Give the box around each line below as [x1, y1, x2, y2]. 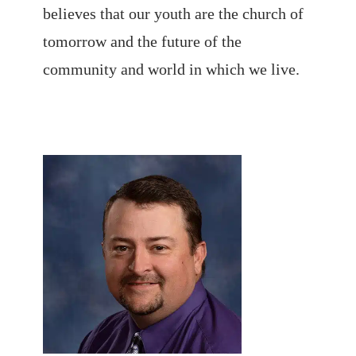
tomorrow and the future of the [42, 33, 242, 50]
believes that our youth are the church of [42, 5, 304, 22]
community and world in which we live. [42, 60, 300, 78]
